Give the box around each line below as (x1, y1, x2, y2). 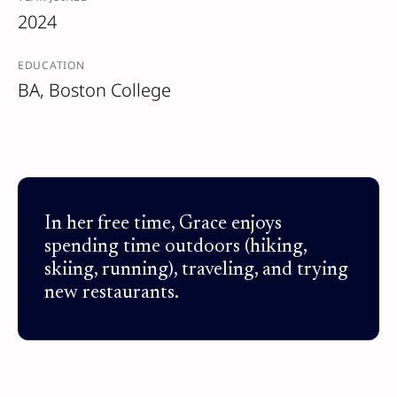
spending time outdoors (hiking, (44, 237, 307, 257)
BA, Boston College (18, 78, 171, 102)
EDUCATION (18, 58, 85, 73)
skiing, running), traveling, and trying (44, 261, 348, 280)
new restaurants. (44, 284, 179, 303)
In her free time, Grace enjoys (44, 214, 282, 234)
